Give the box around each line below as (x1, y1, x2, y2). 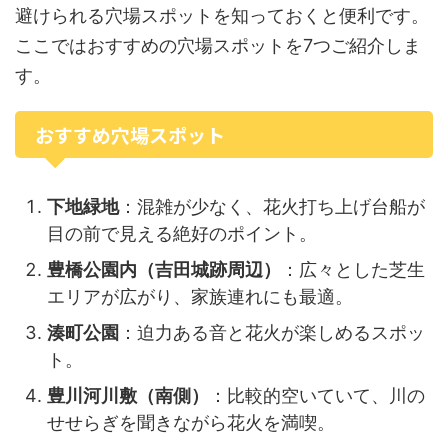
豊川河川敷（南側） (47, 384, 209, 406)
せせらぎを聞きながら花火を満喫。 (47, 411, 335, 433)
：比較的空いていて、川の (209, 384, 425, 406)
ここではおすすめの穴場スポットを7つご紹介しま (15, 35, 421, 56)
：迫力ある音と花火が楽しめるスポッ (119, 321, 425, 343)
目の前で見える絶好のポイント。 (47, 222, 317, 244)
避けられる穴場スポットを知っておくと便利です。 (15, 5, 429, 26)
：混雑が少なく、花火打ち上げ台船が (119, 195, 425, 217)
